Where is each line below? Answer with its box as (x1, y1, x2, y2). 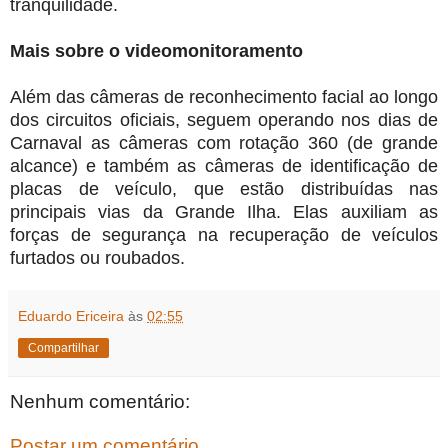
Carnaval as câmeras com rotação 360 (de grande (10, 132, 438, 153)
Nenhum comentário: (10, 390, 190, 412)
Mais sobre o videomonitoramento (10, 40, 303, 61)
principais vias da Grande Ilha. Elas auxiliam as (10, 201, 438, 222)
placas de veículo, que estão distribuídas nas (10, 178, 438, 199)
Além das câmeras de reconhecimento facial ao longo (10, 86, 438, 107)
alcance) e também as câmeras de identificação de (10, 155, 438, 176)
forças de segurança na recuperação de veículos (10, 224, 438, 245)
